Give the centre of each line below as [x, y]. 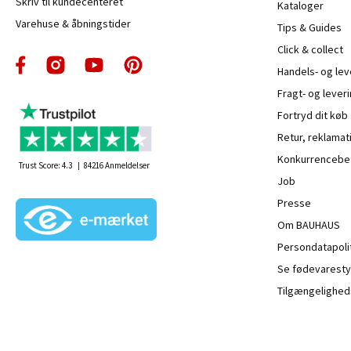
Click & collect [311, 50]
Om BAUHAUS [309, 225]
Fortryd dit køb [313, 116]
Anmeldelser [127, 165]
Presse [295, 203]
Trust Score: [40, 165]
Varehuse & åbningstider [73, 24]
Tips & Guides [310, 28]
